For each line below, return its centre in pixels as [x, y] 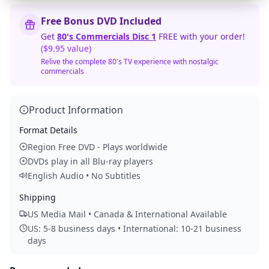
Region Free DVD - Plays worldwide [98, 147]
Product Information [76, 110]
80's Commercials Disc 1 [107, 36]
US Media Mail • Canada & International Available [127, 214]
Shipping [38, 197]
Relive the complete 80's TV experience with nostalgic [130, 62]
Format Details [48, 130]
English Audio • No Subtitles [84, 176]
